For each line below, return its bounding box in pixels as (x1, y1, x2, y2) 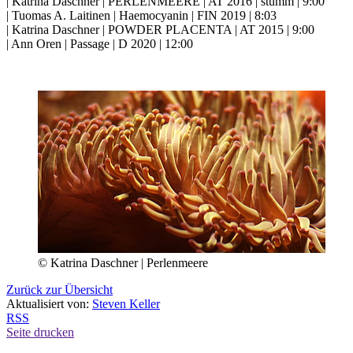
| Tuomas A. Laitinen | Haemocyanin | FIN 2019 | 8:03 (6, 8, 277, 22)
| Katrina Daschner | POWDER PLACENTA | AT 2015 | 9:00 (6, 22, 314, 36)
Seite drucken (6, 325, 74, 339)
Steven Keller (92, 296, 160, 310)
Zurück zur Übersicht (6, 282, 113, 296)
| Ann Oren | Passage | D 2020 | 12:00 (6, 36, 193, 50)
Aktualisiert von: (6, 296, 92, 310)
